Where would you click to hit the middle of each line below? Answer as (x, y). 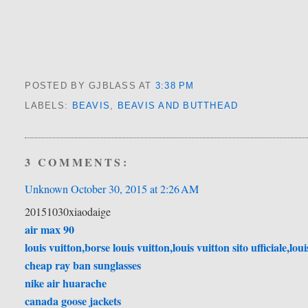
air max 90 (50, 230)
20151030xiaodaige (68, 212)
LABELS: (48, 106)
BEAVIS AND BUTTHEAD (178, 106)
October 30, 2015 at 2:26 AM (135, 189)
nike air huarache (66, 283)
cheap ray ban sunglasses (83, 265)
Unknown (47, 189)
